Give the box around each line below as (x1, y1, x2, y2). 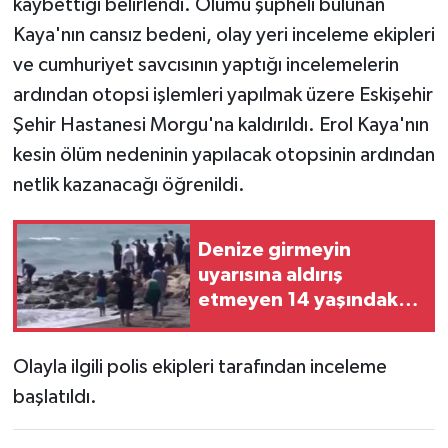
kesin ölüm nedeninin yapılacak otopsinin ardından (12, 144, 435, 165)
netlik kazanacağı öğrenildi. (12, 174, 245, 195)
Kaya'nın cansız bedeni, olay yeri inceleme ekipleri (12, 24, 435, 45)
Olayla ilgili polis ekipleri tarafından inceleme (12, 356, 387, 377)
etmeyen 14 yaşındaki (198, 290, 403, 311)
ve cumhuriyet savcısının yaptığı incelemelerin (12, 54, 399, 75)
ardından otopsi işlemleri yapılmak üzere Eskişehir (12, 84, 433, 105)
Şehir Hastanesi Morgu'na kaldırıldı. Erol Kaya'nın (12, 114, 429, 135)
